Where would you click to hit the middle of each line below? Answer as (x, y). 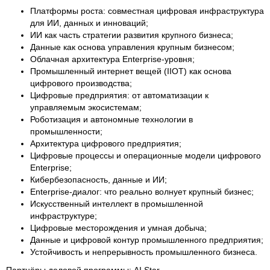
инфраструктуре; (64, 215)
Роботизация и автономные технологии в (111, 119)
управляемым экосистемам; (86, 107)
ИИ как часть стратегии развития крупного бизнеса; (132, 35)
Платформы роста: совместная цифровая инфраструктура (147, 11)
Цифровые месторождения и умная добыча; (118, 228)
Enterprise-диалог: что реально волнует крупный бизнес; (142, 191)
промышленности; (66, 131)
